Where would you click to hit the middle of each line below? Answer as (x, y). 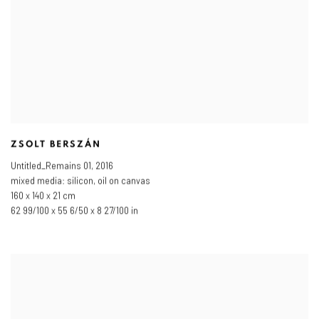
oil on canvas (124, 181)
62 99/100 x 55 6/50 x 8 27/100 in (74, 210)
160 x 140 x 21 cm (43, 195)
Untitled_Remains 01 (51, 166)
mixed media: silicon (52, 181)
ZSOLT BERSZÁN (56, 145)
